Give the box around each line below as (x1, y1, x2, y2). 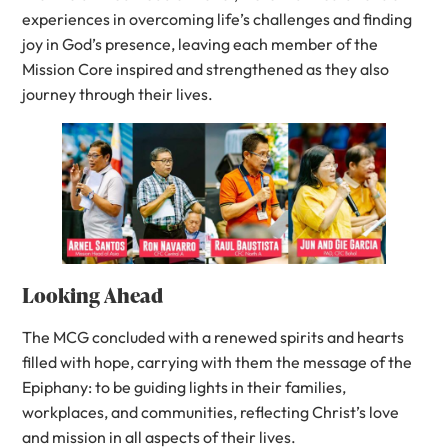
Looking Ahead (22, 279, 164, 309)
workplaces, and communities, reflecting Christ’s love (22, 401, 400, 422)
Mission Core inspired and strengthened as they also (22, 59, 390, 80)
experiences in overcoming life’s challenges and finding (22, 9, 413, 30)
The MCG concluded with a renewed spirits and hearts (22, 326, 405, 347)
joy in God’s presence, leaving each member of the (22, 34, 379, 55)
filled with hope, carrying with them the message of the (22, 351, 413, 372)
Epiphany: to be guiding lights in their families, (22, 376, 347, 397)
